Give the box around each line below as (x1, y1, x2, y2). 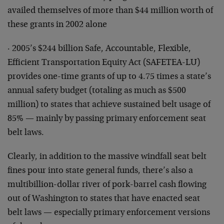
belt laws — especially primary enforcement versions (7, 208, 210, 218)
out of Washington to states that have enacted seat (7, 194, 200, 204)
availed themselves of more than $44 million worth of (7, 6, 213, 16)
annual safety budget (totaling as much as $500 (7, 86, 186, 96)
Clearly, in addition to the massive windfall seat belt (7, 152, 206, 162)
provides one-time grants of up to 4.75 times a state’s (7, 72, 211, 82)
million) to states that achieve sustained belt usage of (7, 100, 210, 110)
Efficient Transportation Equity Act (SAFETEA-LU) (7, 58, 200, 68)
